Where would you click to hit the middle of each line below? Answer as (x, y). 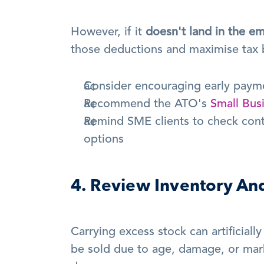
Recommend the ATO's (147, 104)
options (104, 140)
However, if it (108, 32)
